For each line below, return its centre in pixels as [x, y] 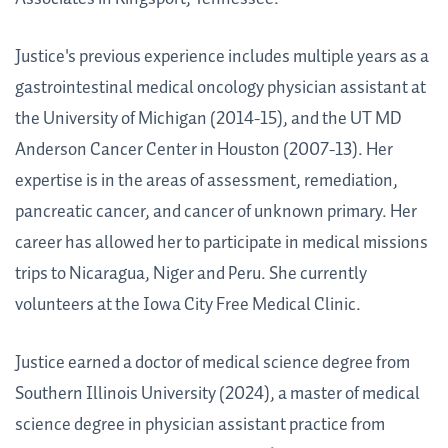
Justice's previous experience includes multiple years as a [222, 57]
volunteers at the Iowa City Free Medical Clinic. [188, 305]
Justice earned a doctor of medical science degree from [212, 363]
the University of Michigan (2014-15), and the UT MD [208, 119]
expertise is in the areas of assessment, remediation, [206, 181]
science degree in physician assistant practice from [200, 425]
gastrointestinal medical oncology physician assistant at [220, 88]
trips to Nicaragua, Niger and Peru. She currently [191, 274]
